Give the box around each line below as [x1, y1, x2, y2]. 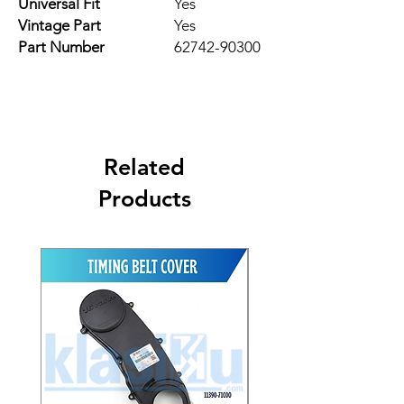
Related [104, 152, 185, 180]
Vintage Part [18, 15, 101, 34]
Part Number [18, 37, 105, 56]
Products [97, 184, 191, 212]
